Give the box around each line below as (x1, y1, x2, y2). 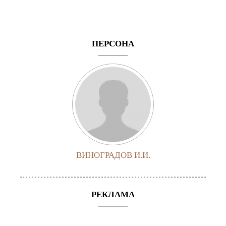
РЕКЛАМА (91, 189, 135, 199)
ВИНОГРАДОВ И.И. (76, 150, 150, 160)
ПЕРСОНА (92, 38, 134, 48)
